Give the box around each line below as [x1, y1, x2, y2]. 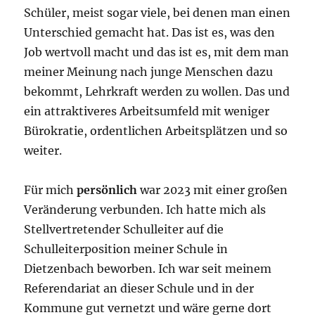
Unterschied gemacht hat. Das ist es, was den [24, 25, 276, 40]
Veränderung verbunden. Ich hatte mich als [24, 202, 266, 217]
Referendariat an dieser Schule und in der [24, 281, 255, 296]
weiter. [24, 143, 63, 158]
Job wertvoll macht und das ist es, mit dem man [24, 45, 290, 60]
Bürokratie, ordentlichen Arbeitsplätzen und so [24, 124, 288, 139]
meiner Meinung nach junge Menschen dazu [24, 65, 274, 79]
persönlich [77, 183, 141, 198]
